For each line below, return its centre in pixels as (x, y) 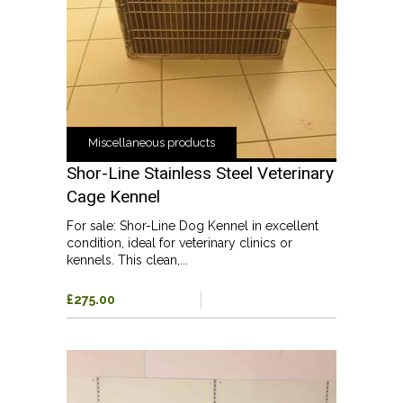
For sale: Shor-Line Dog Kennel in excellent (193, 225)
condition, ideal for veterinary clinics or (179, 242)
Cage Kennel (113, 196)
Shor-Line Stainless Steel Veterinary (200, 173)
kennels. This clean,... (127, 260)
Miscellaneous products (152, 142)
